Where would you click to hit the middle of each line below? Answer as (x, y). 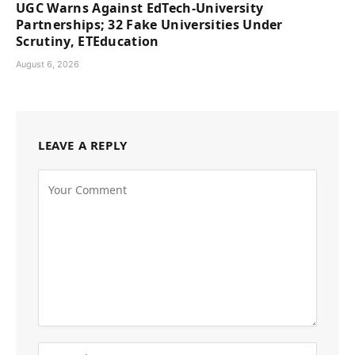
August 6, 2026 (48, 64)
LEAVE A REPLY (83, 145)
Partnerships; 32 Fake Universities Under (149, 24)
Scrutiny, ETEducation (88, 41)
